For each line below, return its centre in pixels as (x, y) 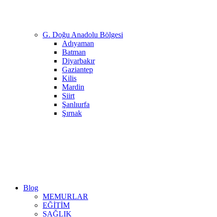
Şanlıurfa (76, 104)
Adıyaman (78, 43)
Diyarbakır (78, 61)
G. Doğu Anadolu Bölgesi (83, 35)
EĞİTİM (56, 205)
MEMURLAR (65, 196)
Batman (74, 52)
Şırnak (72, 113)
